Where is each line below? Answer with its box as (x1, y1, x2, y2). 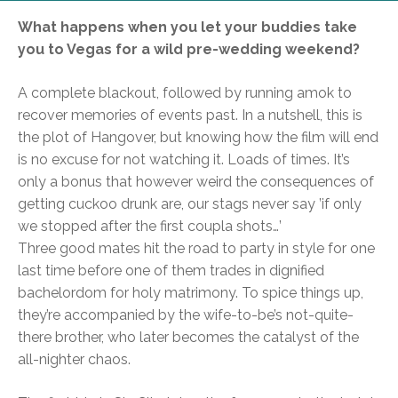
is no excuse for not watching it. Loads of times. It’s (18, 151, 350, 169)
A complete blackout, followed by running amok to (18, 84, 352, 102)
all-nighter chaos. (18, 351, 131, 369)
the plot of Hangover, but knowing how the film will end (18, 129, 378, 147)
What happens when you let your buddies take (18, 19, 357, 36)
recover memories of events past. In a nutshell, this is (18, 107, 362, 124)
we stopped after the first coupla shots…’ (18, 218, 282, 235)
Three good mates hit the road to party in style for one (18, 240, 375, 258)
